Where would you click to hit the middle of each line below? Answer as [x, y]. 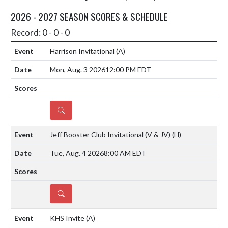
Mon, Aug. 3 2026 [78, 69]
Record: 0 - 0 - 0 [40, 32]
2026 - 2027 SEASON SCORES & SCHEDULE [89, 16]
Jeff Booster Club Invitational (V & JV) [111, 134]
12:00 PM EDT [128, 69]
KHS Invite [68, 218]
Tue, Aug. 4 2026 [77, 153]
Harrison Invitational [83, 51]
